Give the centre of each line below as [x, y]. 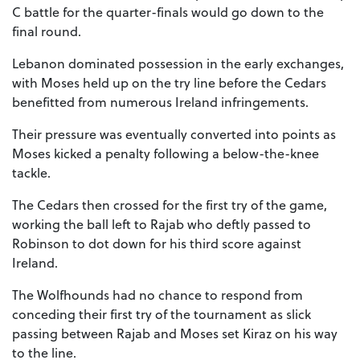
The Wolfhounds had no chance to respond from [157, 295]
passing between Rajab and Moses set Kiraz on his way [175, 333]
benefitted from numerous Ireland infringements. [162, 102]
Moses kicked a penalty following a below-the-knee [166, 153]
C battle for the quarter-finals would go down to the [168, 12]
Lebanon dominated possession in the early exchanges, [178, 63]
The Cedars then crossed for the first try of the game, [170, 205]
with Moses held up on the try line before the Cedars [169, 83]
